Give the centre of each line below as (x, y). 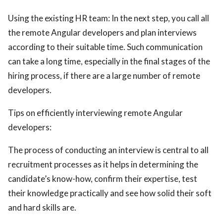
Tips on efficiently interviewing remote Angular (95, 113)
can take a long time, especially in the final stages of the (109, 61)
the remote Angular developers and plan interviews (102, 32)
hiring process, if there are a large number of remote (104, 76)
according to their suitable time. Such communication (105, 47)
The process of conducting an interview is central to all (108, 150)
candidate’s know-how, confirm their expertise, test (103, 179)
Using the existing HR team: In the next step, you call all (109, 18)
